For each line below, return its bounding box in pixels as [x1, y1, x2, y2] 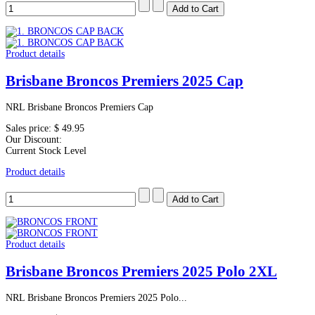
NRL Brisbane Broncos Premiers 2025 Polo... [6, 292, 187, 303]
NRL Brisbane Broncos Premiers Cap [6, 102, 153, 113]
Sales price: [6, 123, 54, 134]
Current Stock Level [6, 146, 86, 157]
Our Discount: [6, 134, 62, 146]
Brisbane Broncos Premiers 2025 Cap [6, 72, 243, 89]
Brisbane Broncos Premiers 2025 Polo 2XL [6, 262, 277, 280]
